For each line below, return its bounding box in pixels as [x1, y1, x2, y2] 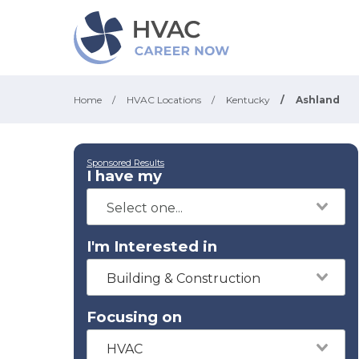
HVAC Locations [127, 94, 201, 106]
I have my [87, 167, 162, 185]
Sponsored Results [87, 157, 164, 168]
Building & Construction [107, 271, 260, 286]
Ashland [296, 94, 340, 106]
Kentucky [226, 94, 270, 106]
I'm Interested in [87, 237, 217, 256]
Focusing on [87, 308, 182, 326]
